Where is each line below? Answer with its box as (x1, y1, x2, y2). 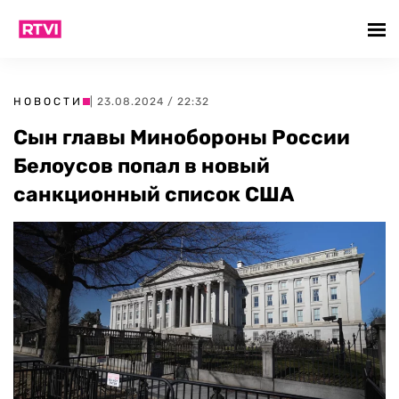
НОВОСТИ (13, 95, 83, 108)
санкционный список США (13, 182, 294, 207)
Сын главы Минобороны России (13, 125, 350, 150)
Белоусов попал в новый (13, 153, 270, 178)
